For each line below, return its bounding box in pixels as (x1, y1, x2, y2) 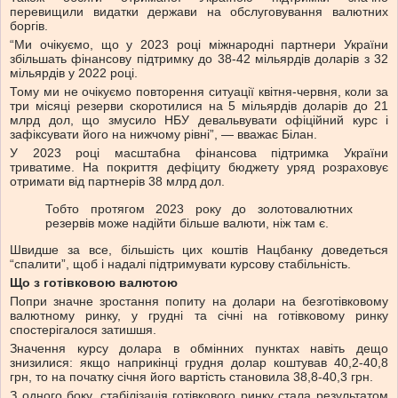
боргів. (10, 19, 48, 34)
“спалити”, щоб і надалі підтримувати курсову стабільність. (10, 257, 351, 272)
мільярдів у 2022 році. (10, 66, 138, 81)
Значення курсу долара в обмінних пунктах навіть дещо (10, 341, 388, 356)
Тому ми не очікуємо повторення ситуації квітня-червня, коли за (10, 84, 388, 99)
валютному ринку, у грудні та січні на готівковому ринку (10, 308, 388, 323)
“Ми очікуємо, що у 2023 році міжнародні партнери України (10, 37, 388, 52)
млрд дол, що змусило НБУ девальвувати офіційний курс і (10, 113, 388, 128)
